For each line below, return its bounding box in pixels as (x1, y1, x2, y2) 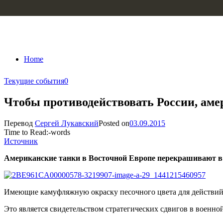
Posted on (99, 118, 129, 127)
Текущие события (4, 77, 64, 85)
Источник (4, 136, 38, 145)
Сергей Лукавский (35, 118, 99, 127)
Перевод (4, 118, 35, 127)
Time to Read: (4, 127, 48, 136)
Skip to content (4, 4, 51, 12)
